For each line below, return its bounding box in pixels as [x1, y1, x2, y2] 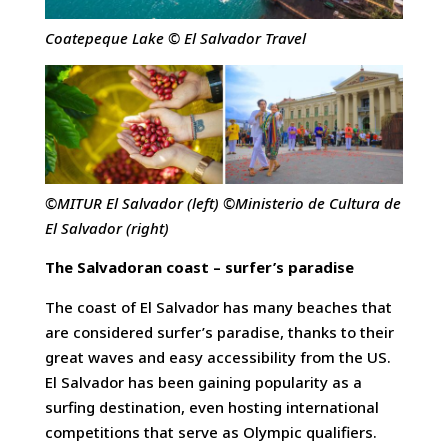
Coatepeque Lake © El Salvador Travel [44, 28, 306, 49]
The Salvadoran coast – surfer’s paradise [44, 257, 354, 278]
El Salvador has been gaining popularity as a [44, 371, 362, 392]
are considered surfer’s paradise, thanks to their [44, 321, 394, 342]
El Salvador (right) [44, 217, 169, 238]
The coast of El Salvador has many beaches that [44, 296, 392, 317]
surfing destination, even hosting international [44, 396, 379, 417]
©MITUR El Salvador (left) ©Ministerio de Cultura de [44, 192, 401, 213]
